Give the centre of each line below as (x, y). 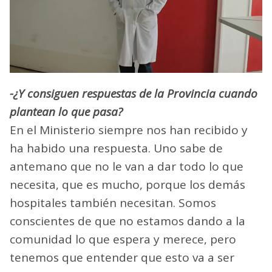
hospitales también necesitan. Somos (113, 202)
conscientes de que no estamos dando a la (127, 221)
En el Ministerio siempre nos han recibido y (129, 130)
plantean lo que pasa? (66, 111)
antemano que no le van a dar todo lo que (127, 166)
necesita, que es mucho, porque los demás (127, 184)
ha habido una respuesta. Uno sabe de (116, 148)
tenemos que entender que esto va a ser (122, 257)
